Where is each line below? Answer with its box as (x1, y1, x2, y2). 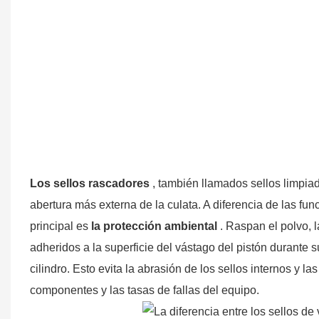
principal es (29, 219, 91, 232)
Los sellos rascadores (29, 177, 150, 189)
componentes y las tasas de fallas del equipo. (29, 283, 259, 296)
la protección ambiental (90, 219, 217, 232)
